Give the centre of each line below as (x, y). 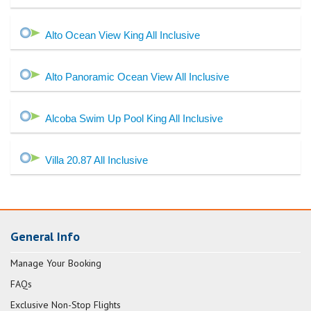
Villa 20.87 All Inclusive (96, 160)
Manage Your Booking (56, 263)
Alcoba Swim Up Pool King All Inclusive (134, 119)
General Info (45, 237)
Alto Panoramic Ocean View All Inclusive (137, 77)
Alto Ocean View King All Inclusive (123, 35)
